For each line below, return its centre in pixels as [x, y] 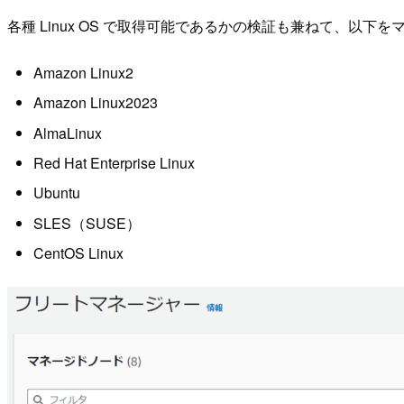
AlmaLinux [67, 133]
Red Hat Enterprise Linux [114, 163]
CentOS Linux [78, 253]
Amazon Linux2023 [95, 103]
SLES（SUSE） [87, 223]
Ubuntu [56, 193]
